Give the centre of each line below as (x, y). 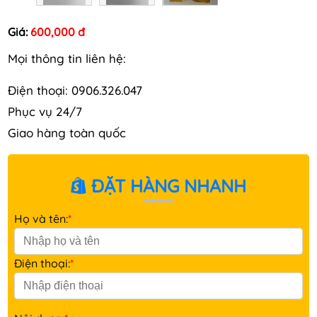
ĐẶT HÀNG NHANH (166, 185)
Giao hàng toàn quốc (67, 132)
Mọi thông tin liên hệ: (67, 58)
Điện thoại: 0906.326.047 (75, 90)
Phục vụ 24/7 (47, 111)
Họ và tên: (41, 218)
